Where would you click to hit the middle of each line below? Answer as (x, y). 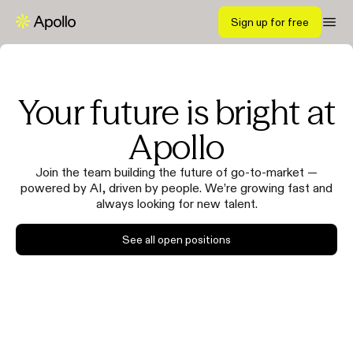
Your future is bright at (176, 112)
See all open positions (176, 240)
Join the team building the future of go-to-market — (176, 172)
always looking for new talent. (176, 203)
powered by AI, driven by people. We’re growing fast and (176, 188)
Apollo (176, 147)
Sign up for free (270, 22)
